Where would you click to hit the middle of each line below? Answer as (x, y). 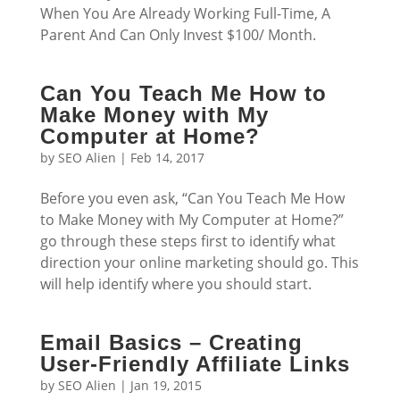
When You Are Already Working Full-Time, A (185, 13)
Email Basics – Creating (171, 342)
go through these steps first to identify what (187, 241)
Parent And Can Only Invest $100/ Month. (178, 35)
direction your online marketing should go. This (199, 262)
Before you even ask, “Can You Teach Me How (192, 198)
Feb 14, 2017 (167, 158)
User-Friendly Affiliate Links (195, 364)
